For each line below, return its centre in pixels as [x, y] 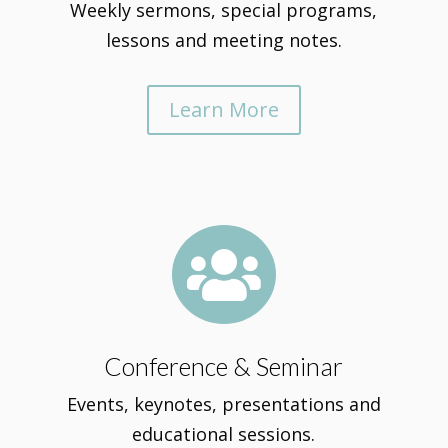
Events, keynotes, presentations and [223, 404]
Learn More [223, 109]
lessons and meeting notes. [223, 40]
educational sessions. [224, 434]
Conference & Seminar [224, 366]
